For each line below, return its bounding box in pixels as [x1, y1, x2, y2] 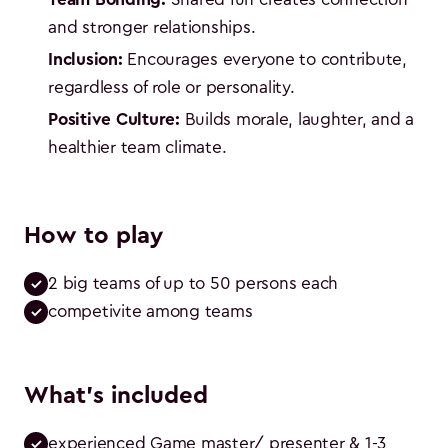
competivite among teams [48, 302, 253, 320]
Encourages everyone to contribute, [122, 50, 407, 68]
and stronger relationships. [48, 18, 256, 36]
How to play [24, 223, 163, 248]
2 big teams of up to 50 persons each [48, 274, 338, 292]
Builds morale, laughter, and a [179, 110, 414, 128]
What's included [24, 383, 208, 408]
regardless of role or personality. [48, 78, 295, 96]
